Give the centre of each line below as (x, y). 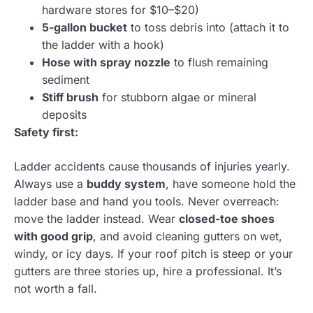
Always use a (50, 183)
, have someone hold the (231, 183)
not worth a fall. (56, 288)
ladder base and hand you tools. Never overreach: (147, 201)
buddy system (126, 183)
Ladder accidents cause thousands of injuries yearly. (152, 166)
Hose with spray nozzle (106, 62)
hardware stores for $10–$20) (121, 9)
